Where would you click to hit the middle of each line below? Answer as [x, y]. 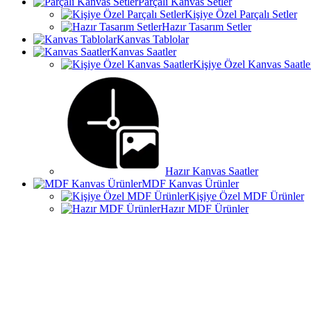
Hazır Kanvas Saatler [212, 171]
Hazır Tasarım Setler [207, 27]
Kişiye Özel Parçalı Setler [241, 14]
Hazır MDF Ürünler [204, 209]
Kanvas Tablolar [153, 39]
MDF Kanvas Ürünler [190, 184]
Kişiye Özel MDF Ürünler [246, 196]
